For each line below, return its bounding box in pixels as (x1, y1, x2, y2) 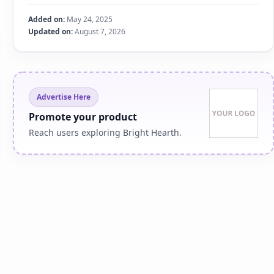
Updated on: (28, 26, 73, 37)
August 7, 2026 (73, 26, 126, 37)
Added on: (28, 14, 65, 24)
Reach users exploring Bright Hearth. (29, 127, 182, 138)
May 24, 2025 (65, 14, 113, 24)
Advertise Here (37, 92, 91, 102)
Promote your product (29, 110, 138, 124)
